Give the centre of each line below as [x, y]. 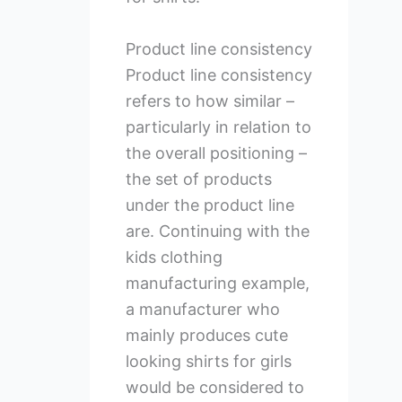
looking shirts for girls [208, 362]
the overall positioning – [216, 153]
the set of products [198, 179]
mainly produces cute [206, 336]
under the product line [210, 205]
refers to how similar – [210, 101]
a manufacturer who [202, 310]
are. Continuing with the [217, 232]
